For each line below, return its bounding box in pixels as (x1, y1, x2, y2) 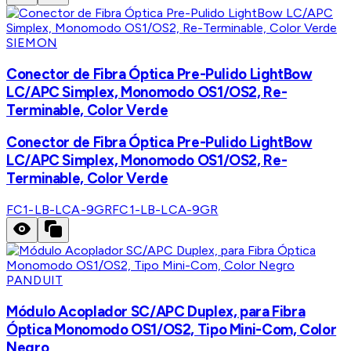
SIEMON (6, 34, 57, 50)
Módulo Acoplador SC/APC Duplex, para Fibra (6, 302, 306, 320)
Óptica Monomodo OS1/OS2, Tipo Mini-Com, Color (6, 320, 337, 338)
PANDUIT (6, 272, 63, 288)
